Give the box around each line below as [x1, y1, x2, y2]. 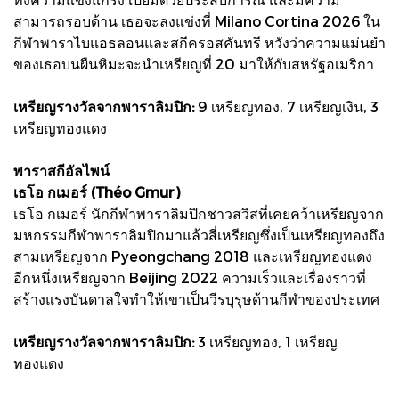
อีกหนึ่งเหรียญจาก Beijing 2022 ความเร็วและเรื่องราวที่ [13, 268, 366, 286]
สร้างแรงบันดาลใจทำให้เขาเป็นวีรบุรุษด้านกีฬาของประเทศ [13, 289, 379, 307]
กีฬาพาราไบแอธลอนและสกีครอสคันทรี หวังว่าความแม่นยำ [13, 33, 386, 51]
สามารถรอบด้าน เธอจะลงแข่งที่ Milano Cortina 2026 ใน [13, 12, 380, 29]
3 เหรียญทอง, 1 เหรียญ [194, 332, 338, 350]
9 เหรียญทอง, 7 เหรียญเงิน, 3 [194, 97, 379, 115]
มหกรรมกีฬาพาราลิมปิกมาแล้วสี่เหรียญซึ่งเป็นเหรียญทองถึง [13, 225, 385, 243]
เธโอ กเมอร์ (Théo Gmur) [13, 183, 180, 200]
